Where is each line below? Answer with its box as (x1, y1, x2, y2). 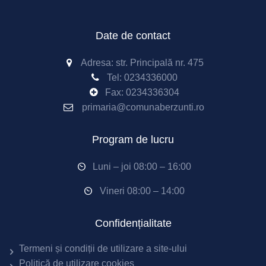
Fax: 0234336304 (104, 87, 179, 97)
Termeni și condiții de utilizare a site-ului (19, 243, 187, 254)
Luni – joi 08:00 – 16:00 (93, 161, 191, 172)
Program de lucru (92, 134, 174, 145)
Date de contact (96, 30, 170, 42)
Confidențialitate (94, 217, 172, 229)
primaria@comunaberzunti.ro (82, 102, 204, 112)
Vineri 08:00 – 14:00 (99, 186, 185, 196)
